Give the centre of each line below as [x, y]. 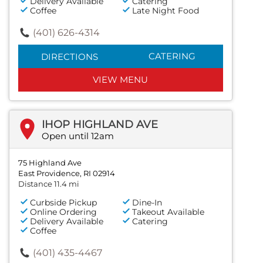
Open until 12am [78, 136]
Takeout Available [168, 212]
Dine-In [147, 202]
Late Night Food [166, 10]
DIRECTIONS [69, 56]
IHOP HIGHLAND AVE [100, 124]
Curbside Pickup [63, 202]
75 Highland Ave [50, 162]
